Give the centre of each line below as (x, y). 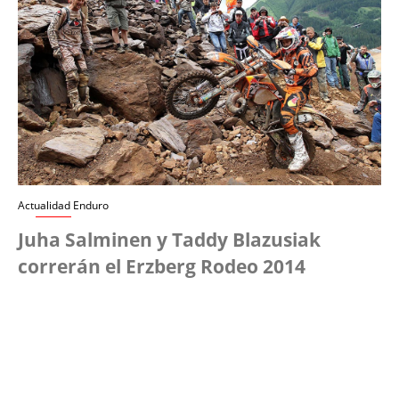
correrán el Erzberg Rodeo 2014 (162, 267)
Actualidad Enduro (63, 206)
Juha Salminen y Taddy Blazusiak (169, 240)
